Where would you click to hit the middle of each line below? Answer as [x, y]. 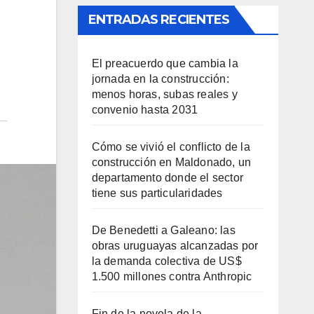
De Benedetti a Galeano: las [163, 230]
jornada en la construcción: [160, 79]
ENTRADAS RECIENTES [159, 20]
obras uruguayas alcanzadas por [175, 246]
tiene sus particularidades [157, 193]
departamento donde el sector [168, 178]
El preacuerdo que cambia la [165, 63]
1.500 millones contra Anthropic [172, 277]
